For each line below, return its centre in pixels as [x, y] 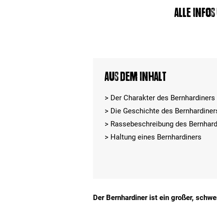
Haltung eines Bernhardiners [156, 137]
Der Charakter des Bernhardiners [163, 98]
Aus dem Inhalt [135, 77]
